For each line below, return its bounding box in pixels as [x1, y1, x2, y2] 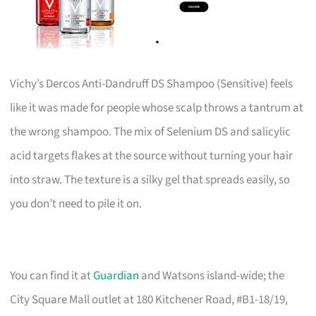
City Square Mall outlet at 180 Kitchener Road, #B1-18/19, [10, 291, 288, 308]
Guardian [93, 267, 140, 284]
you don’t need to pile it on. [10, 195, 142, 212]
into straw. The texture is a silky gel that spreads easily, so [10, 171, 291, 188]
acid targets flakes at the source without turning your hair [10, 147, 293, 164]
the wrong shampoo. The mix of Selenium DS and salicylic [10, 123, 291, 140]
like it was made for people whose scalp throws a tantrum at [10, 99, 304, 116]
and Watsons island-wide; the [139, 267, 285, 284]
